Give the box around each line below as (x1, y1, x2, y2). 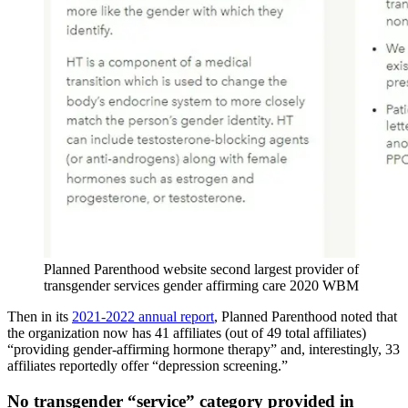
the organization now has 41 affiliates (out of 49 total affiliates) (7, 324, 366, 341)
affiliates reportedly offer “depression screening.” (7, 357, 288, 373)
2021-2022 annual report (72, 308, 214, 324)
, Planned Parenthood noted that (214, 308, 397, 324)
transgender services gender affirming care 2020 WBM (44, 277, 359, 293)
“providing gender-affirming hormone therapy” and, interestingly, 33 (7, 341, 400, 357)
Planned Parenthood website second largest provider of (44, 260, 359, 277)
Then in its (7, 308, 72, 324)
